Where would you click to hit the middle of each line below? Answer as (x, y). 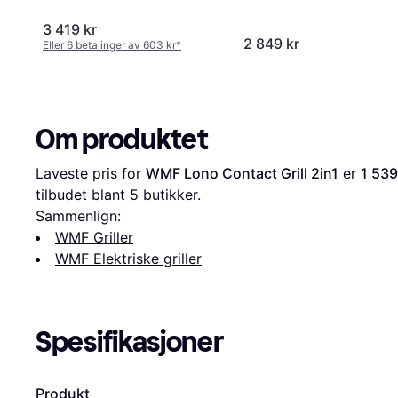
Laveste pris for (91, 173)
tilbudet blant (83, 194)
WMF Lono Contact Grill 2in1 (242, 173)
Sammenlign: (78, 215)
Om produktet (122, 139)
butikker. (170, 194)
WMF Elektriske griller (128, 258)
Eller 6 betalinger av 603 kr (109, 44)
